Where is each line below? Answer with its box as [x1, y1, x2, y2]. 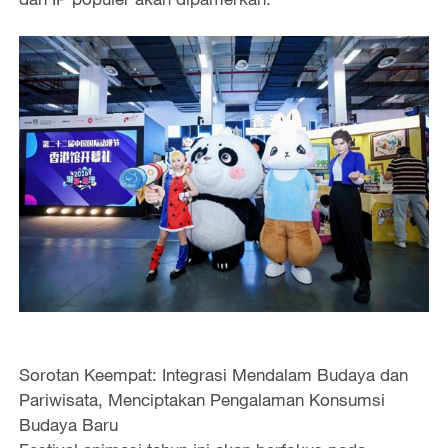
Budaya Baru [18, 413, 118, 435]
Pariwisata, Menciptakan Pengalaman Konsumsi [18, 388, 385, 410]
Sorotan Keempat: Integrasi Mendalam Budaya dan [18, 363, 408, 385]
